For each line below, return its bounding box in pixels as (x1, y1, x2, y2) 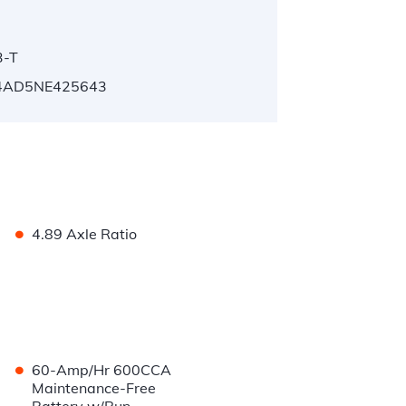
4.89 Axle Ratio (32, 225, 138, 244)
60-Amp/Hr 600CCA (32, 361, 172, 380)
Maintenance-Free (32, 379, 157, 398)
